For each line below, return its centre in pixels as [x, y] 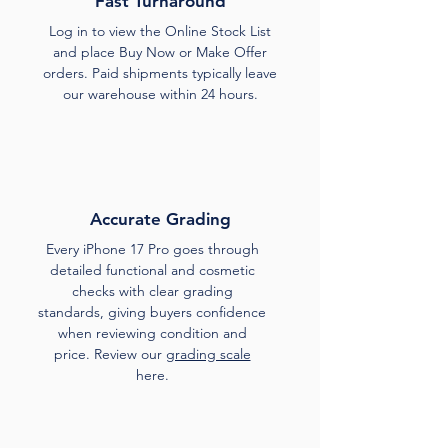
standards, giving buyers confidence [152, 312]
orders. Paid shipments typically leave [160, 73]
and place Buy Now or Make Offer [160, 52]
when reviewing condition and [152, 333]
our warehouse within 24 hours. [160, 94]
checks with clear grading [152, 291]
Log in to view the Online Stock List [160, 31]
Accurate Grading [160, 219]
